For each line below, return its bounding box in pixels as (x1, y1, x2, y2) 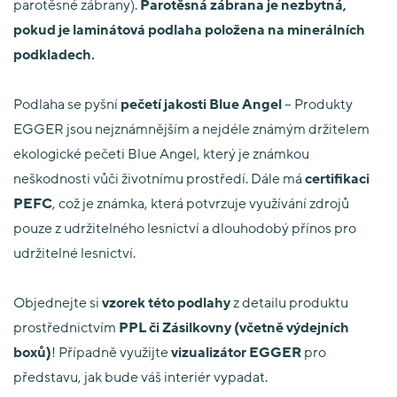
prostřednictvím (13, 318, 119, 336)
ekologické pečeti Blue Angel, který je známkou (13, 144, 309, 162)
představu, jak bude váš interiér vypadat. (13, 368, 268, 385)
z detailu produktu (230, 293, 348, 311)
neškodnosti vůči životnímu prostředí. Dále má (13, 169, 305, 187)
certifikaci (305, 169, 370, 187)
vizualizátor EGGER (171, 343, 301, 361)
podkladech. (13, 45, 97, 63)
